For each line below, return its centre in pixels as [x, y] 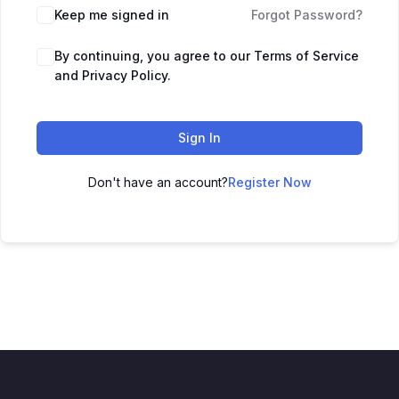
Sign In [199, 138]
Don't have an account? [158, 182]
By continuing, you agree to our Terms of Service [207, 56]
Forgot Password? [307, 15]
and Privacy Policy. [113, 75]
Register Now [269, 182]
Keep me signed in [112, 15]
